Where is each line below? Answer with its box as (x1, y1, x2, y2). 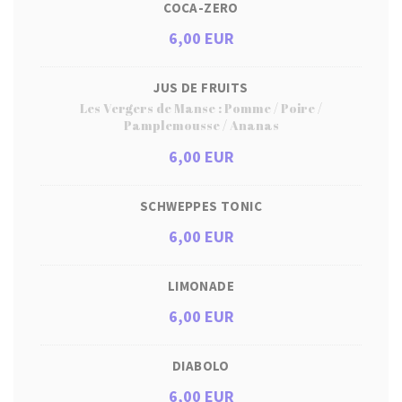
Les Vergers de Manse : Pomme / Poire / (80, 100, 322, 117)
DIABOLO (172, 357, 230, 374)
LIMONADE (167, 277, 235, 294)
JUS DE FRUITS (153, 79, 249, 96)
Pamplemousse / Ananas (123, 117, 279, 134)
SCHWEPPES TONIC (140, 197, 262, 214)
